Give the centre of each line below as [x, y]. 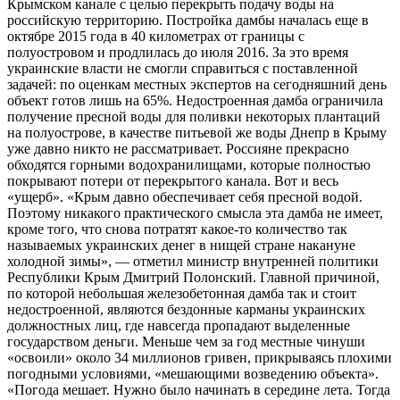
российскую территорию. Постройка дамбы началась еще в [188, 20]
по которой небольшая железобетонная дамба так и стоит [182, 293]
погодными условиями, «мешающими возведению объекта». [193, 373]
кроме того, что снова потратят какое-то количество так [177, 229]
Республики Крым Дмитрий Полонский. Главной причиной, [193, 277]
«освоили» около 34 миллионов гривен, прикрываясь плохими [200, 357]
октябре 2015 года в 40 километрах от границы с [156, 36]
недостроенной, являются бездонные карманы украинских [186, 309]
